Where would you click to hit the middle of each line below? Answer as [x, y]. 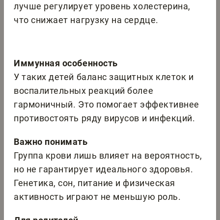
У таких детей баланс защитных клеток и [104, 77]
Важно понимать [51, 142]
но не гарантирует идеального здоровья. [104, 169]
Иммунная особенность [66, 63]
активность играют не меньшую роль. [97, 197]
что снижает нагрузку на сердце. [86, 20]
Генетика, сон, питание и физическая [95, 183]
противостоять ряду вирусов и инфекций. [105, 118]
